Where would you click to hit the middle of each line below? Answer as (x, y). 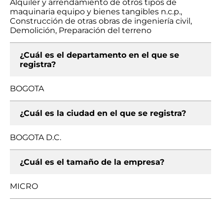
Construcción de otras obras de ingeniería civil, (101, 21)
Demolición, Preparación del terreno (81, 30)
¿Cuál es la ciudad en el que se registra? (103, 113)
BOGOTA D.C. (36, 137)
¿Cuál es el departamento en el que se (99, 55)
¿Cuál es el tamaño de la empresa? (92, 162)
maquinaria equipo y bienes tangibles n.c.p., (96, 12)
